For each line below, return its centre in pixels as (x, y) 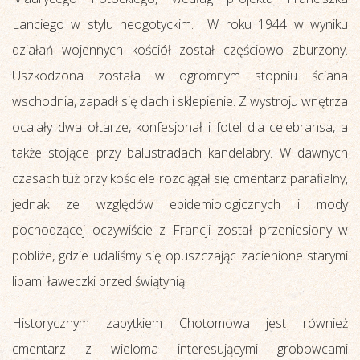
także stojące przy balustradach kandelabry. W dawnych (180, 152)
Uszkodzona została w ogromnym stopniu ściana (180, 75)
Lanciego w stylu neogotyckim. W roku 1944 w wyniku (180, 24)
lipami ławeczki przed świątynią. (100, 281)
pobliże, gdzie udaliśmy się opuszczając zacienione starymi (180, 255)
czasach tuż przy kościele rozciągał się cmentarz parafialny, (180, 178)
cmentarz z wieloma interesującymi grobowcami (180, 348)
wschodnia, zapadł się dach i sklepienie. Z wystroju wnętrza (180, 101)
